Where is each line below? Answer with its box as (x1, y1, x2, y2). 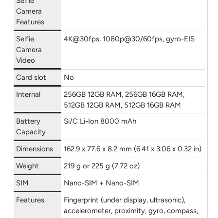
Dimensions (16, 145, 53, 154)
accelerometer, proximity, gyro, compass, (63, 206, 198, 216)
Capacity (16, 127, 46, 137)
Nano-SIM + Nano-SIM (63, 179, 139, 188)
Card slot (16, 73, 46, 82)
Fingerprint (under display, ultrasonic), (63, 196, 185, 205)
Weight (16, 162, 39, 171)
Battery (16, 117, 40, 126)
